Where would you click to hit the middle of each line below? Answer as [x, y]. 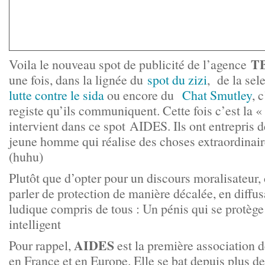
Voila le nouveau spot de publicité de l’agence [130, 64]
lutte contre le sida [56, 95]
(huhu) [26, 156]
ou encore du [143, 95]
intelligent [35, 224]
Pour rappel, [41, 245]
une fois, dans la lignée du [78, 80]
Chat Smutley [217, 95]
